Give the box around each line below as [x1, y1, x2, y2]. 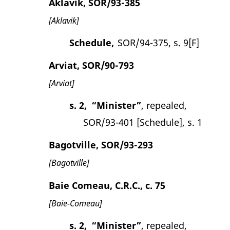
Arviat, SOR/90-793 [49, 59, 134, 71]
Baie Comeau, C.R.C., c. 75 [49, 179, 165, 191]
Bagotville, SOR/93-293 [49, 138, 153, 151]
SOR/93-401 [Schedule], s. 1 [83, 116, 202, 128]
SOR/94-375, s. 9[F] [117, 36, 199, 49]
